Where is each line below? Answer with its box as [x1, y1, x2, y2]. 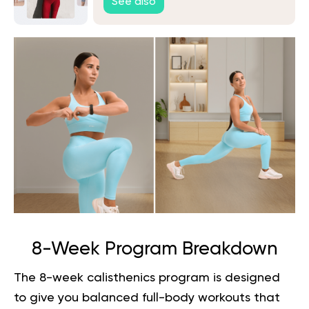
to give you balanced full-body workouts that [14, 291, 280, 304]
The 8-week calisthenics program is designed [14, 271, 280, 284]
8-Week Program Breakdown [32, 239, 277, 259]
